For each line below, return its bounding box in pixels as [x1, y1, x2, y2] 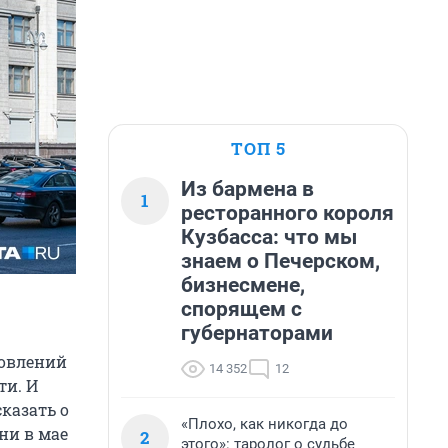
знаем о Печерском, [181, 249, 380, 273]
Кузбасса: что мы [181, 225, 357, 249]
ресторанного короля [181, 201, 394, 225]
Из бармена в [181, 177, 314, 201]
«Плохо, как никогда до [181, 415, 348, 433]
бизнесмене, [181, 273, 305, 297]
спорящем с [181, 297, 302, 321]
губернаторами [181, 321, 333, 345]
